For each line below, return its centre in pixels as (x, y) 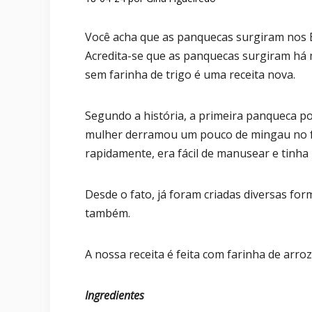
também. (108, 213)
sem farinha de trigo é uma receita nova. (190, 75)
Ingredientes (115, 296)
